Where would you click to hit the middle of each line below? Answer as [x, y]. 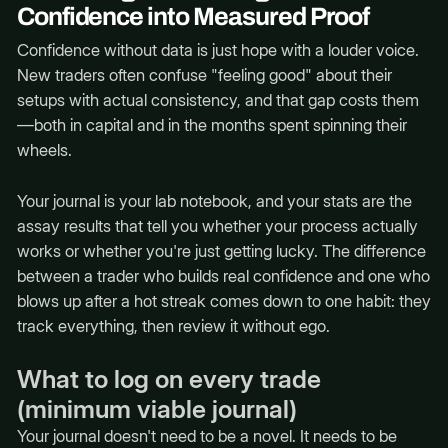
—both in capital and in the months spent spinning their [211, 125]
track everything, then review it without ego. [173, 325]
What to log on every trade [168, 378]
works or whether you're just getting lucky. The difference [221, 250]
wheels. [44, 150]
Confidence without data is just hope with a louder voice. [217, 50]
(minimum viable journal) [156, 408]
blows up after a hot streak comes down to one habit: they [223, 300]
